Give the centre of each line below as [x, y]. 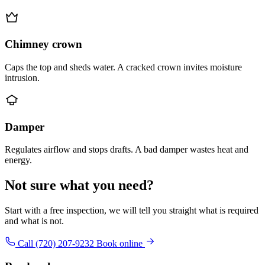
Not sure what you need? [79, 185]
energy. [18, 160]
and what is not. [34, 221]
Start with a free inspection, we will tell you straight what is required [132, 211]
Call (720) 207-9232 [56, 244]
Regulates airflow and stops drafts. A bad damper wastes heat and [127, 150]
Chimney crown [43, 44]
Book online [121, 244]
